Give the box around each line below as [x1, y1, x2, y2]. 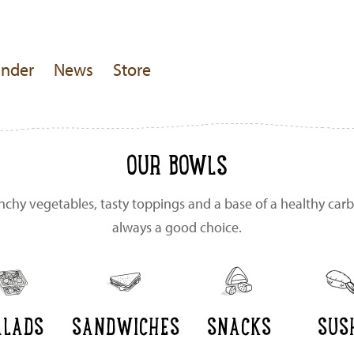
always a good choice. [112, 217, 242, 236]
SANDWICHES [71, 306, 180, 344]
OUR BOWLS [126, 143, 228, 185]
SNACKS [206, 306, 272, 344]
